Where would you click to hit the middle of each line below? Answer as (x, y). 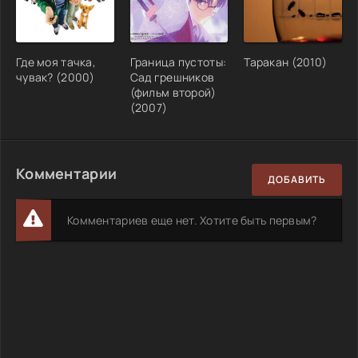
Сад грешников (172, 77)
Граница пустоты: (178, 62)
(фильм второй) (173, 92)
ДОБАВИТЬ (297, 180)
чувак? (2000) (56, 77)
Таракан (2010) (286, 62)
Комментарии (67, 173)
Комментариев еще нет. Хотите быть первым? (192, 220)
